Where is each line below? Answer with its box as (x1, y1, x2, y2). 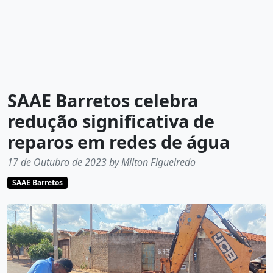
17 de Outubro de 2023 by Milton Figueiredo (7, 155, 196, 169)
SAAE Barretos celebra (7, 88, 198, 113)
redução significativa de (7, 109, 214, 133)
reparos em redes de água (7, 130, 230, 154)
